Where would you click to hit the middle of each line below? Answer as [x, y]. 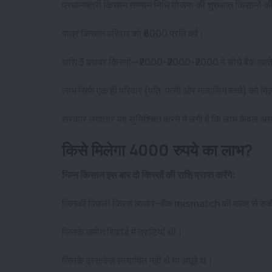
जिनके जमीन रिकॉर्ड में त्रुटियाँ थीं [119, 232]
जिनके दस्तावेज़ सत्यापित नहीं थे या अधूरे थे [134, 260]
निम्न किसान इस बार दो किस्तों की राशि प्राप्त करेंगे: [149, 175]
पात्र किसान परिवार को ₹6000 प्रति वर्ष [130, 33]
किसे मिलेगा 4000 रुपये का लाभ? [157, 150]
